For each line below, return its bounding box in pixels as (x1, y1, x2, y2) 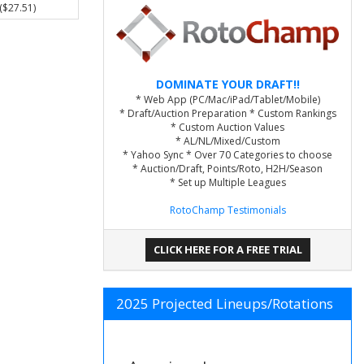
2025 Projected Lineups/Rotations (116, 294, 333, 314)
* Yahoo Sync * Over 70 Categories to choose (123, 148, 332, 162)
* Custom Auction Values (171, 120, 284, 135)
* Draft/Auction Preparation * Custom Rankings (119, 106, 336, 121)
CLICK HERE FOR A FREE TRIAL (153, 242, 302, 258)
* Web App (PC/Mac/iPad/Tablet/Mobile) (135, 93, 320, 107)
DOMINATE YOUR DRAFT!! (155, 76, 300, 93)
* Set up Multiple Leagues (169, 175, 286, 190)
